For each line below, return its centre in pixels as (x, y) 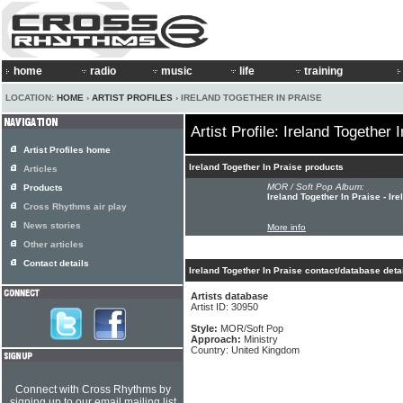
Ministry (261, 339)
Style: (206, 328)
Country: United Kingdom (245, 350)
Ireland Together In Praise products (266, 167)
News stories (52, 225)
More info (287, 227)
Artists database (229, 296)
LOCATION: (31, 98)
